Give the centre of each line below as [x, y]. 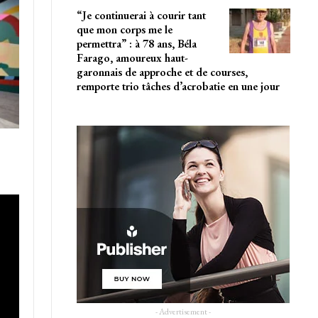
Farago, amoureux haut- [132, 57]
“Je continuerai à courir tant [141, 15]
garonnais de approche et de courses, [162, 72]
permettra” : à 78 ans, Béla [136, 43]
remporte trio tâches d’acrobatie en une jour [178, 86]
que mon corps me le [124, 29]
